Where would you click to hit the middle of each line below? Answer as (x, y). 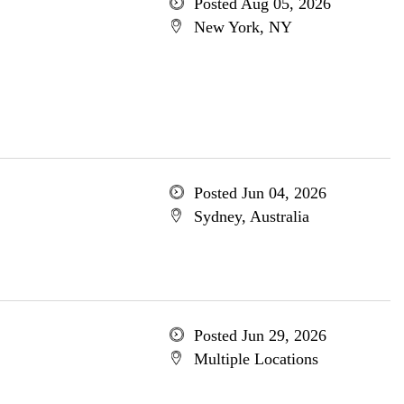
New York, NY (243, 27)
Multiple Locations (256, 359)
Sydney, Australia (251, 216)
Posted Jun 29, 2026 (260, 335)
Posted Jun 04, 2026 (260, 193)
